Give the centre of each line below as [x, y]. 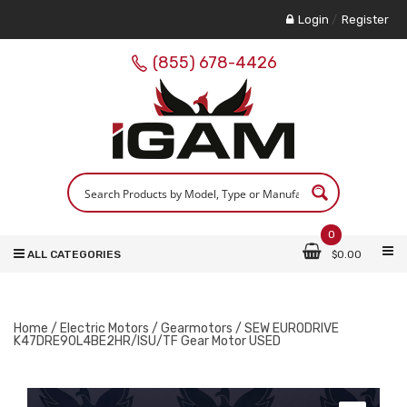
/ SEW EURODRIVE [286, 328]
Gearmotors [197, 328]
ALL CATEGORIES [74, 254]
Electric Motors [104, 328]
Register [365, 20]
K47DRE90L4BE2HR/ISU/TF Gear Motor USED [147, 341]
